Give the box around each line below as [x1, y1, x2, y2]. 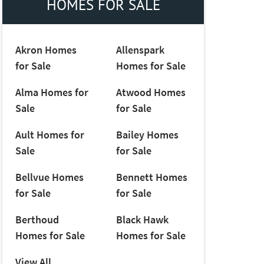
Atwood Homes [115, 85, 186, 100]
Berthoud [15, 213, 59, 227]
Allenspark [115, 43, 164, 57]
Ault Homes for [15, 128, 84, 142]
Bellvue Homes [15, 170, 84, 184]
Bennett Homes [115, 170, 187, 184]
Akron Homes [15, 43, 77, 57]
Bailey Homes [115, 128, 179, 142]
